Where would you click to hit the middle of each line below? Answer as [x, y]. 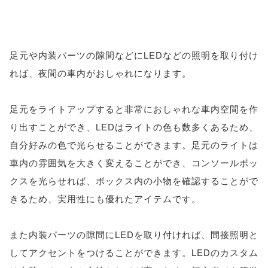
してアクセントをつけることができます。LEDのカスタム [134, 252]
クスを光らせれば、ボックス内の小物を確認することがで [134, 180]
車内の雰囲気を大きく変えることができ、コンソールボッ [134, 162]
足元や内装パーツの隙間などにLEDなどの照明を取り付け [134, 55]
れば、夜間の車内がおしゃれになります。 [100, 73]
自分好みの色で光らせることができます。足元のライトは [134, 144]
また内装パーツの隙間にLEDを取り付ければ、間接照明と [134, 234]
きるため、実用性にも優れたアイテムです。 [105, 198]
